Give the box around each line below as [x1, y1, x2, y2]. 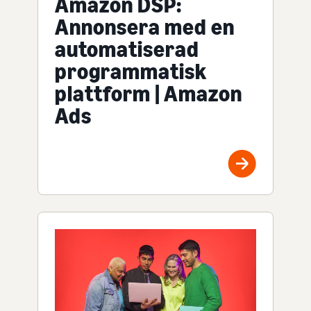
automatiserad [55, 35, 199, 62]
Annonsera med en [55, 13, 235, 40]
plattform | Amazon [55, 80, 242, 107]
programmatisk [55, 58, 207, 85]
